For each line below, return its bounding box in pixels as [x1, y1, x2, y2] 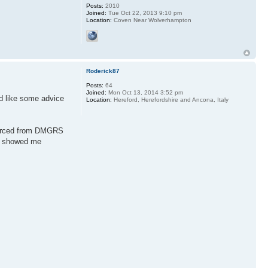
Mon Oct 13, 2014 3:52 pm [106, 89, 183, 96]
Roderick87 [86, 68, 120, 74]
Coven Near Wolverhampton [111, 17, 191, 23]
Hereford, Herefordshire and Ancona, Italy [111, 96, 229, 103]
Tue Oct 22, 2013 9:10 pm [106, 10, 182, 16]
